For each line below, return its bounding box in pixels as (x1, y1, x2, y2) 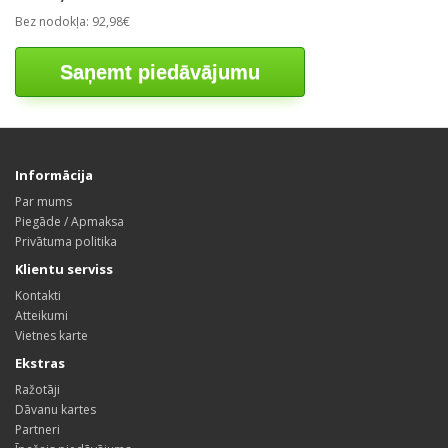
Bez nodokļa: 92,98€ (15, 13, 130, 30)
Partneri (15, 421, 60, 438)
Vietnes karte (15, 327, 88, 344)
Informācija (15, 166, 93, 184)
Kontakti (15, 287, 61, 304)
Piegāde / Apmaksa (15, 213, 124, 230)
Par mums (15, 193, 72, 210)
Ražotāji (15, 381, 60, 398)
